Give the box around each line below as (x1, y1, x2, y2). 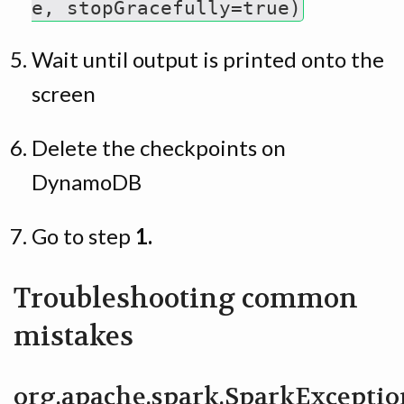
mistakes (14, 318, 133, 354)
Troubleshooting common (14, 280, 358, 317)
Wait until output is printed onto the (32, 46, 384, 73)
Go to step (32, 222, 135, 249)
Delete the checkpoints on (32, 134, 286, 161)
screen (32, 80, 96, 107)
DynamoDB (32, 169, 142, 196)
